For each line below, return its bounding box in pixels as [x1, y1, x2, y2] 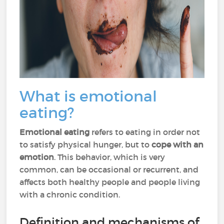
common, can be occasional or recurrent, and [19, 164, 199, 174]
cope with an [151, 139, 204, 149]
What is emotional [19, 87, 157, 105]
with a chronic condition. [19, 189, 120, 199]
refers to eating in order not [89, 127, 200, 137]
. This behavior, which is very [54, 152, 165, 162]
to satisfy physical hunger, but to [19, 139, 152, 149]
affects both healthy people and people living [19, 177, 200, 187]
